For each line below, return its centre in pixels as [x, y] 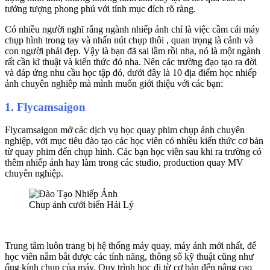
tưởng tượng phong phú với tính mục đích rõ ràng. [100, 8]
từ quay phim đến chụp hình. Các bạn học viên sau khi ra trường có [133, 152]
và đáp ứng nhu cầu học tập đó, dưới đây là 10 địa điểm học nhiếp [131, 72]
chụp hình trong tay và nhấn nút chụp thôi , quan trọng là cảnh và [129, 40]
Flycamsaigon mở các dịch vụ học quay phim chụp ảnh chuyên [125, 130]
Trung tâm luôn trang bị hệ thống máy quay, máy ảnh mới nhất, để [130, 246]
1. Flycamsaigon [45, 107]
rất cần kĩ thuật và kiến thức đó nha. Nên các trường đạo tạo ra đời [131, 61]
